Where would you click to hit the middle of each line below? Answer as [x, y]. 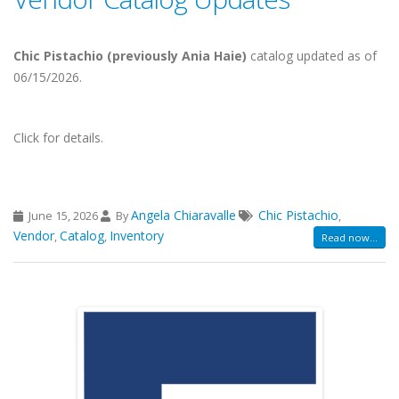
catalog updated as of [313, 56]
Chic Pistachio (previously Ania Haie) [132, 56]
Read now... [350, 237]
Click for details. [58, 138]
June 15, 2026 [63, 216]
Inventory [137, 236]
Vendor [34, 236]
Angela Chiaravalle [183, 216]
